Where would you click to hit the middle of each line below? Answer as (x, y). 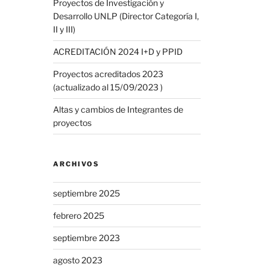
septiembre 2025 (86, 193)
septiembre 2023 (86, 237)
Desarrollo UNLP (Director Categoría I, (126, 16)
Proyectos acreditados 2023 (108, 74)
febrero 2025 (78, 215)
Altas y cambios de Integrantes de (118, 109)
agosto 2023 (77, 260)
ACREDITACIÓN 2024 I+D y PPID (118, 51)
